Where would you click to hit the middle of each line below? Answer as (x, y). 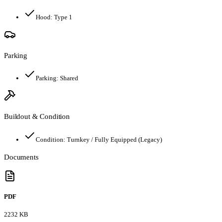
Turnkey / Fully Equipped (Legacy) (114, 139)
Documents (21, 157)
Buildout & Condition (37, 116)
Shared (69, 78)
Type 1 (63, 17)
